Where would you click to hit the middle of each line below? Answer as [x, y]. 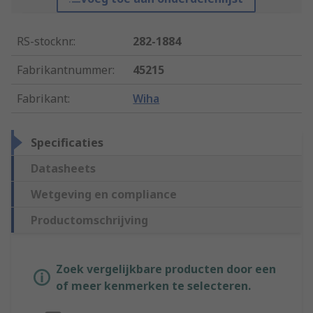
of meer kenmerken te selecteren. [153, 286]
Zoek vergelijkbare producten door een [166, 269]
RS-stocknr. [45, 42]
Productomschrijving [89, 220]
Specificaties [67, 143]
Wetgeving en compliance [104, 195]
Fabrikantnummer [65, 70]
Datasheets [63, 169]
